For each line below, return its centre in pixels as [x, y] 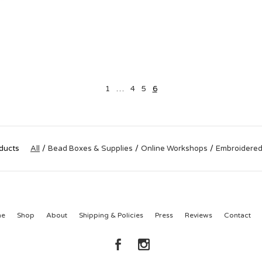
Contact [237, 215]
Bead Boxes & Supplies [90, 149]
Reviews [199, 215]
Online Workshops [174, 149]
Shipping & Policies [111, 215]
